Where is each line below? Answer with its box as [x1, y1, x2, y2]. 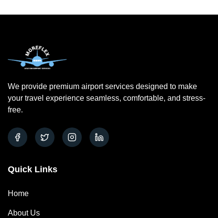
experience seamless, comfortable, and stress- [44, 94, 205, 102]
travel [25, 94, 44, 102]
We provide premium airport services [8, 82, 134, 91]
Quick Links [8, 164, 57, 174]
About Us [8, 209, 40, 217]
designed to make [134, 82, 197, 91]
